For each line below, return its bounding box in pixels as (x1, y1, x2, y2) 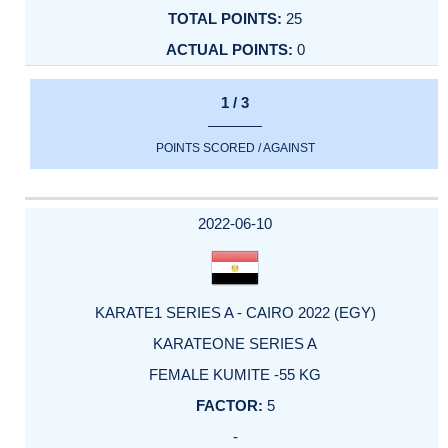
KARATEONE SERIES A (153, 334, 317, 352)
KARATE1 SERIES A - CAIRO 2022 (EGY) (94, 303, 376, 321)
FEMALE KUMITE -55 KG (149, 365, 321, 383)
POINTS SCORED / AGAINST (155, 140, 315, 155)
